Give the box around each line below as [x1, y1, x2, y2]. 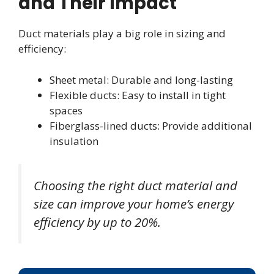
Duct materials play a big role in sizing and [18, 26, 226, 41]
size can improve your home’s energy [34, 195, 234, 213]
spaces [50, 103, 83, 117]
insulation [50, 133, 98, 148]
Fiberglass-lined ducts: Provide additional [50, 118, 252, 133]
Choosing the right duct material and [34, 177, 237, 194]
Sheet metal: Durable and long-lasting [50, 72, 233, 87]
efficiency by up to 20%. [34, 213, 161, 231]
